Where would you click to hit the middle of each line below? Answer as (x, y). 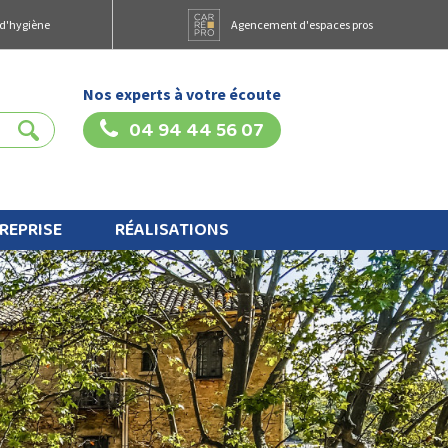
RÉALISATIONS (172, 230)
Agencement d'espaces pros (301, 24)
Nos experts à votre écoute (181, 94)
